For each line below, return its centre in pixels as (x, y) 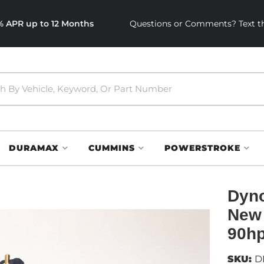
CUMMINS (112, 148)
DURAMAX (34, 148)
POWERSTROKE (202, 148)
